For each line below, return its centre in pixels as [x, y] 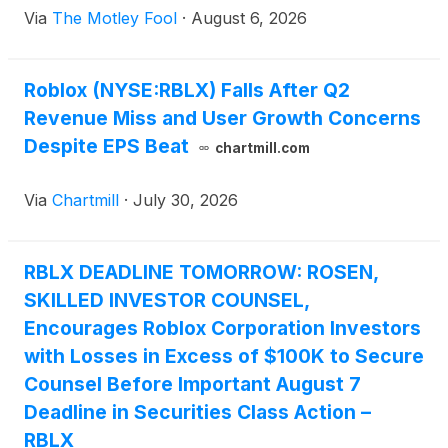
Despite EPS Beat [106, 146]
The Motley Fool [114, 18]
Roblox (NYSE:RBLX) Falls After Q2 [187, 90]
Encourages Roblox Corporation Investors [222, 328]
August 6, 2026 [249, 18]
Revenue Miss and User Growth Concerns [222, 118]
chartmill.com [262, 148]
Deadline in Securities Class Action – [197, 412]
